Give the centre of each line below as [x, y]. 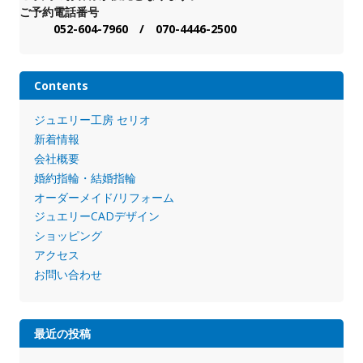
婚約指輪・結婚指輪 [85, 177]
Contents [61, 86]
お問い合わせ [68, 274]
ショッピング [68, 236]
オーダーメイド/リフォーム [104, 197]
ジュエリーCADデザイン [96, 216]
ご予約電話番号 [65, 12]
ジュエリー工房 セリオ [92, 120]
